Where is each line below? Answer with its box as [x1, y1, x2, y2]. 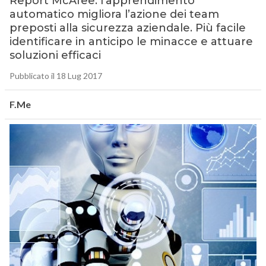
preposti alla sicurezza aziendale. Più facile [9, 21, 246, 35]
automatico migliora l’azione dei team [9, 8, 219, 21]
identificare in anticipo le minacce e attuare [9, 35, 253, 49]
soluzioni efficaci [9, 49, 101, 62]
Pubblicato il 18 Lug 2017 [9, 71, 102, 81]
